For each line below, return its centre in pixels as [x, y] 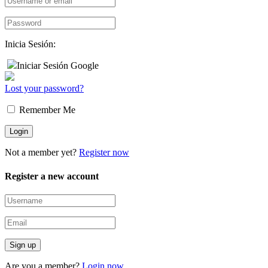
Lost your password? [44, 89]
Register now [104, 153]
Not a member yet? [42, 153]
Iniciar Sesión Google [58, 66]
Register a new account [52, 176]
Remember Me [46, 110]
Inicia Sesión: [30, 44]
